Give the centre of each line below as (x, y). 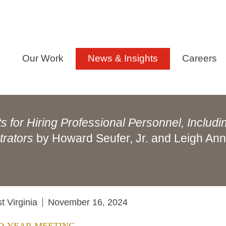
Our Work (43, 58)
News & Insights (123, 58)
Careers (200, 58)
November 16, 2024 (88, 202)
